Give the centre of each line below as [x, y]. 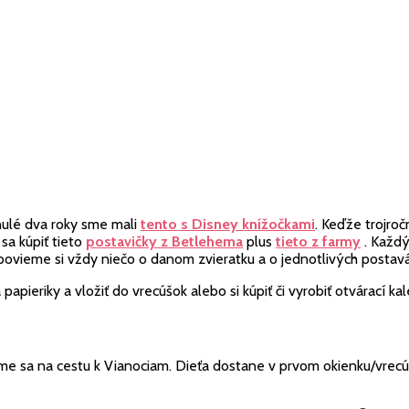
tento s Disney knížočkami [228, 224]
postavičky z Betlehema [164, 241]
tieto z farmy [318, 241]
